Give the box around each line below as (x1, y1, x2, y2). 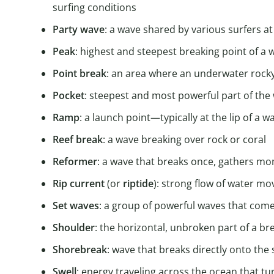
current (70, 177, 105, 191)
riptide (123, 177, 154, 191)
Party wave (53, 23, 105, 37)
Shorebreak (53, 243, 107, 257)
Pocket (53, 89, 84, 103)
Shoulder (53, 221, 95, 235)
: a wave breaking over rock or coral (103, 133, 266, 147)
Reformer (53, 155, 97, 169)
